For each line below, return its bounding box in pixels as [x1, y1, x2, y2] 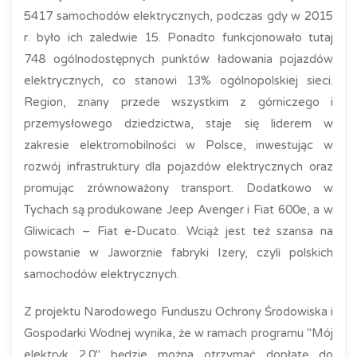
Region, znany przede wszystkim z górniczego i [24, 95, 333, 109]
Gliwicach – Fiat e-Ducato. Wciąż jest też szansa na [24, 224, 333, 238]
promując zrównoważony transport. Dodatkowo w [24, 181, 333, 195]
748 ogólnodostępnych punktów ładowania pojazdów [24, 52, 333, 66]
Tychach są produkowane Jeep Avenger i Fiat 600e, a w [24, 202, 333, 217]
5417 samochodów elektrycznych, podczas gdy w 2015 [24, 9, 333, 23]
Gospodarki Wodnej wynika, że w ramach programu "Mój [24, 326, 333, 340]
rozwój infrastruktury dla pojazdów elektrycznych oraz [24, 159, 333, 174]
